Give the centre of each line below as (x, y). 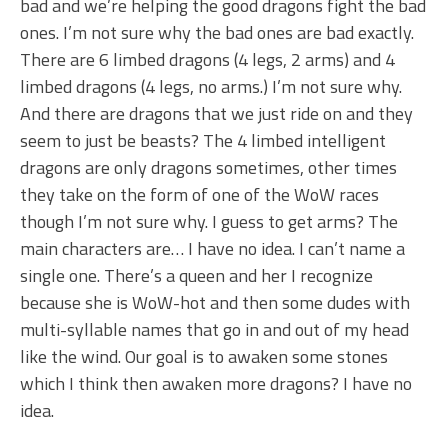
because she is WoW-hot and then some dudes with (215, 303)
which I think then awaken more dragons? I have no (216, 384)
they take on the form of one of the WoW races (199, 195)
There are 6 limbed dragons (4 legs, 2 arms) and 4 (207, 60)
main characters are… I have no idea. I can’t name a (212, 249)
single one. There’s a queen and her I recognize (196, 276)
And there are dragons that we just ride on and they (216, 114)
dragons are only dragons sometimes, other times (208, 168)
